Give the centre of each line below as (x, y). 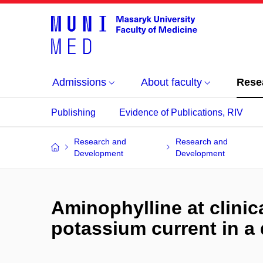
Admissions (79, 82)
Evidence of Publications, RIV (181, 112)
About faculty (171, 82)
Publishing (73, 112)
